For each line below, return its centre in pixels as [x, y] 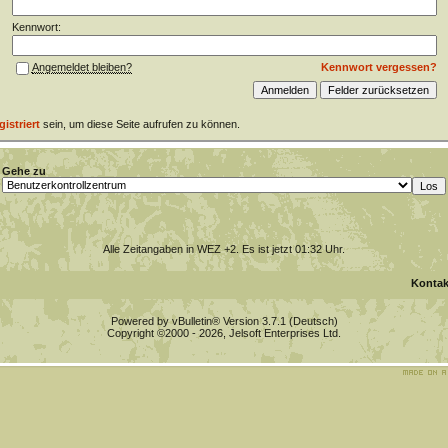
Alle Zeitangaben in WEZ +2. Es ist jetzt [199, 249]
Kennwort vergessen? [378, 67]
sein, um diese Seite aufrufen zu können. [139, 124]
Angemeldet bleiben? [81, 67]
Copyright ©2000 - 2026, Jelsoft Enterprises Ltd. [224, 333]
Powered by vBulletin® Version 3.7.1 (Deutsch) [224, 321]
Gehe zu [24, 171]
